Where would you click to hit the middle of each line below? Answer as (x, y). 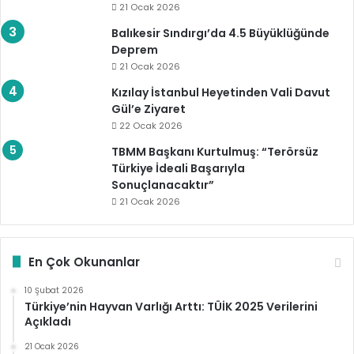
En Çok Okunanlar (84, 262)
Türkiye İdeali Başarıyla (178, 168)
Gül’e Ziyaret (149, 109)
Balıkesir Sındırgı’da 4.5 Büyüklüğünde (220, 33)
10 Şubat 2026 (54, 290)
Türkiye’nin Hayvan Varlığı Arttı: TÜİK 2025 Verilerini (171, 306)
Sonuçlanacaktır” (163, 185)
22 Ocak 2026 (151, 125)
